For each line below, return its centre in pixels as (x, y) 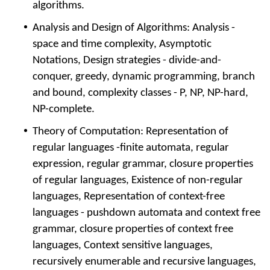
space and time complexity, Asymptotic (122, 44)
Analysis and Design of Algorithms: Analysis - (134, 28)
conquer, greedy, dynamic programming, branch (144, 77)
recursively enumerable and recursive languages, (144, 262)
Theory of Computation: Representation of (130, 131)
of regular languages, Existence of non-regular (138, 180)
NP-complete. (64, 109)
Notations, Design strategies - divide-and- (127, 60)
